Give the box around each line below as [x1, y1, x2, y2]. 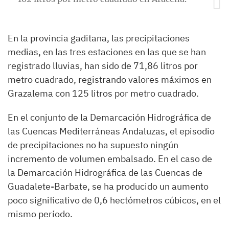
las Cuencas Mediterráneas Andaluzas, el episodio [8, 125, 215, 138]
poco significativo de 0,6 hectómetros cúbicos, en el [8, 194, 221, 207]
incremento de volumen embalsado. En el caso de [8, 153, 212, 165]
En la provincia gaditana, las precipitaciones [8, 32, 190, 44]
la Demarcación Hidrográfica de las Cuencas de [8, 167, 202, 179]
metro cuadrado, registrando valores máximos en [8, 74, 212, 86]
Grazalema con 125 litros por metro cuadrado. [8, 87, 199, 100]
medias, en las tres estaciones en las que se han [8, 46, 206, 58]
